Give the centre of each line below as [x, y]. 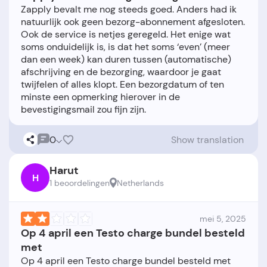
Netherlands [140, 183]
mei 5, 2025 [223, 219]
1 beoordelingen [80, 183]
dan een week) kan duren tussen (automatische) [126, 60]
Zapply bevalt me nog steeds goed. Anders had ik [129, 10]
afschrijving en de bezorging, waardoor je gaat [121, 72]
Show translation [207, 139]
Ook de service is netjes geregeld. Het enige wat [126, 35]
